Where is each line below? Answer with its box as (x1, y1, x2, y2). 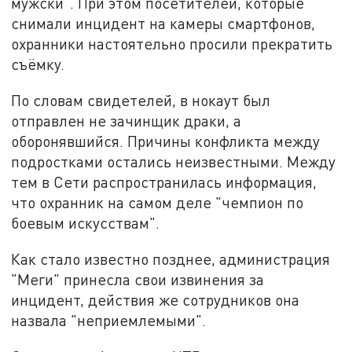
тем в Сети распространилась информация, (11, 173, 317, 192)
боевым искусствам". (11, 214, 160, 233)
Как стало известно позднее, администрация (11, 249, 331, 268)
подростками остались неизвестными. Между (11, 152, 336, 171)
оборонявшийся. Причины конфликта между (11, 132, 321, 151)
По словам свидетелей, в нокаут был (11, 91, 271, 110)
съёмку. (11, 55, 65, 74)
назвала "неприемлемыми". (11, 310, 207, 329)
